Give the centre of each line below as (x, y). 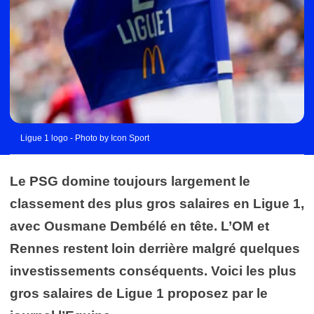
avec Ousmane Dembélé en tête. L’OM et (139, 226)
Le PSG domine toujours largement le (130, 181)
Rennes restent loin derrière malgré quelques (155, 248)
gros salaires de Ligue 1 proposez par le (139, 293)
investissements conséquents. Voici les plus (153, 271)
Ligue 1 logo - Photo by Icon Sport (85, 138)
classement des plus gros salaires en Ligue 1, (157, 203)
